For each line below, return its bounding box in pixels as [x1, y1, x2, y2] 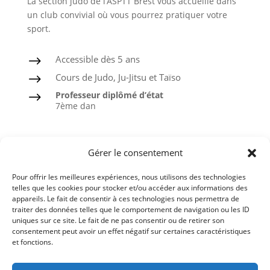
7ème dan [55, 99, 96, 111]
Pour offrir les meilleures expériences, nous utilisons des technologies [12, 172, 246, 182]
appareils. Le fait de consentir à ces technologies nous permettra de [12, 193, 239, 204]
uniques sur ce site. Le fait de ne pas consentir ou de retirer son [12, 215, 224, 225]
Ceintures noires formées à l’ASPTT [55, 201, 215, 215]
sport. [27, 22, 51, 34]
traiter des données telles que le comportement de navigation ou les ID [12, 204, 250, 215]
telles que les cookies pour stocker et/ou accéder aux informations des [12, 183, 248, 193]
